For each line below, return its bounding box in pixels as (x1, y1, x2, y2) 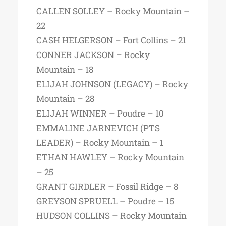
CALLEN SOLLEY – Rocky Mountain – (36, 5, 190, 17)
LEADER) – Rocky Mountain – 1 (36, 137, 163, 148)
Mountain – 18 (36, 64, 93, 75)
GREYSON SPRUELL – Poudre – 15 (36, 195, 174, 207)
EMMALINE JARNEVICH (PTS (36, 122, 160, 134)
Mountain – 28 (36, 93, 94, 104)
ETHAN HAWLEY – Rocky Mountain (36, 151, 184, 163)
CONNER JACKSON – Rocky (36, 49, 150, 61)
